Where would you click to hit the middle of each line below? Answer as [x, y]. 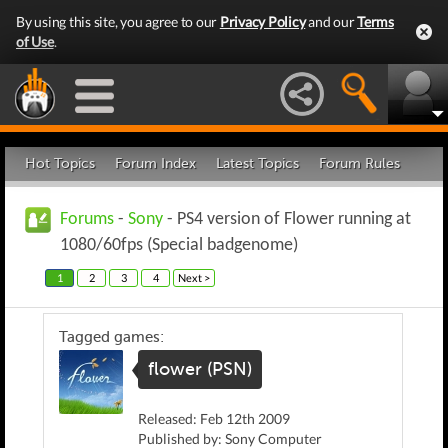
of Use [35, 41]
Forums [87, 219]
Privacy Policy [262, 21]
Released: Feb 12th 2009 [214, 418]
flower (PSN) [200, 369]
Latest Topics [257, 163]
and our [331, 21]
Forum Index [155, 163]
